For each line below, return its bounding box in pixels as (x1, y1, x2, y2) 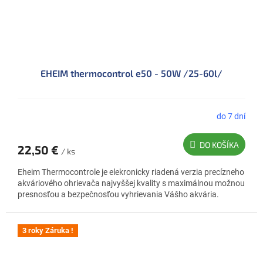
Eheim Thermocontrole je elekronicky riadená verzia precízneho (18, 167, 244, 177)
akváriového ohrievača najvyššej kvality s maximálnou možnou (18, 178, 245, 188)
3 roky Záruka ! (22, 226, 73, 235)
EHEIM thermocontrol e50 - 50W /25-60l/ (41, 68, 222, 79)
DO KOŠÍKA (200, 140, 239, 150)
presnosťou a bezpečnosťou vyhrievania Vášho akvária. (18, 190, 219, 200)
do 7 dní (217, 111, 245, 121)
